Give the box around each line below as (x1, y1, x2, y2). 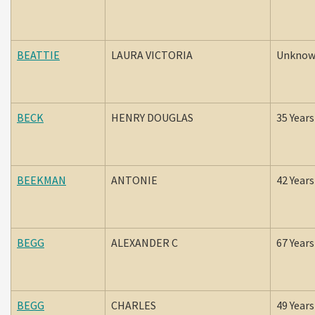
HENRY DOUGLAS (111, 110, 195, 124)
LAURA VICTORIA (111, 48, 195, 62)
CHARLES (111, 298, 160, 312)
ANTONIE (111, 173, 162, 187)
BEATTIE (17, 48, 60, 62)
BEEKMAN (17, 173, 66, 187)
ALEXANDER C (111, 236, 180, 250)
